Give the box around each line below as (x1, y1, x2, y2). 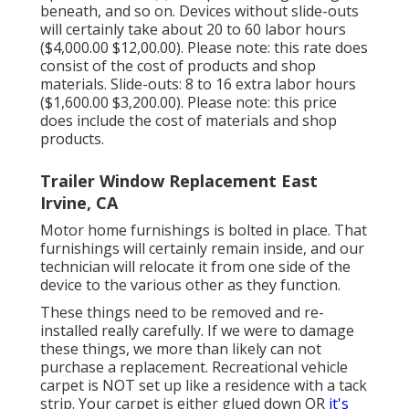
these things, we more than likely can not (40, 339, 321, 360)
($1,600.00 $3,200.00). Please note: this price (40, 92, 337, 113)
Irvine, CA (40, 192, 118, 215)
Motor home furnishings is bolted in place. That (40, 220, 367, 241)
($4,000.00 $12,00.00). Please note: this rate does (40, 37, 368, 58)
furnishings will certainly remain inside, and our (40, 238, 364, 259)
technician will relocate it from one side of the (40, 257, 351, 278)
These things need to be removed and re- (40, 302, 324, 323)
